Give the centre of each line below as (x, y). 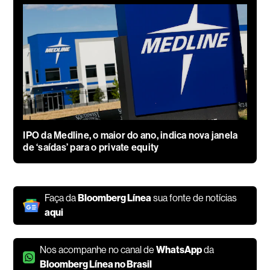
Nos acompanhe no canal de (98, 250)
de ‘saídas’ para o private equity (91, 148)
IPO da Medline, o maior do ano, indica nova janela (130, 136)
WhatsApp (179, 250)
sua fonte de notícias (194, 198)
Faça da (61, 198)
